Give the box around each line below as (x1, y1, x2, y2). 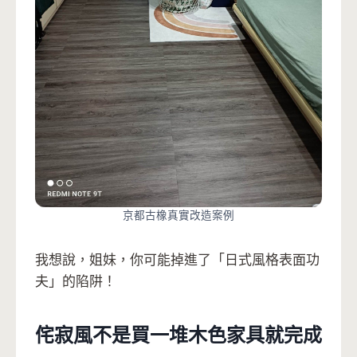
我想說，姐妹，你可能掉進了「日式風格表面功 (35, 252, 320, 268)
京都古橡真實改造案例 (123, 209, 234, 222)
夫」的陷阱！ (35, 273, 116, 289)
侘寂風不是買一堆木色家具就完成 (35, 324, 322, 346)
